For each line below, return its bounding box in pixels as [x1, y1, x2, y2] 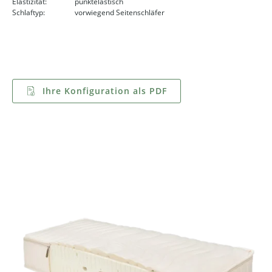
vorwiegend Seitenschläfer [75, 7, 165, 18]
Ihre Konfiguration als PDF [39, 84, 167, 97]
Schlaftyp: [12, 7, 45, 18]
